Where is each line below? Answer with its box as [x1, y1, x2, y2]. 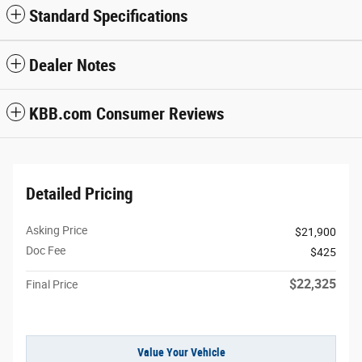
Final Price [26, 277, 78, 291]
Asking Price [26, 223, 87, 237]
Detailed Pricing [26, 183, 133, 204]
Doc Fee [26, 243, 65, 257]
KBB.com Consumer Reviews [29, 103, 225, 124]
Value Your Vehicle [137, 345, 225, 359]
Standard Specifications [29, 6, 188, 26]
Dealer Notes [29, 55, 116, 75]
